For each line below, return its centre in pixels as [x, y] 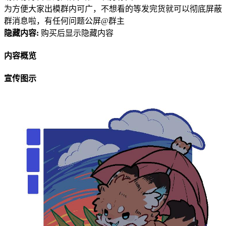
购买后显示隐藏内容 [77, 33]
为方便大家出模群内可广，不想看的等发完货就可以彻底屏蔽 [113, 9]
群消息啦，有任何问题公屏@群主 [64, 21]
